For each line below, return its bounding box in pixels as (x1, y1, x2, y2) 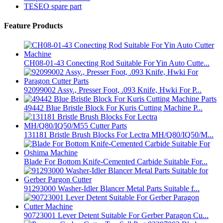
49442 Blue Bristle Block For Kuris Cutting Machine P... (24, 104, 203, 112)
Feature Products (4, 21, 63, 30)
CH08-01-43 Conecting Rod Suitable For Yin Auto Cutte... (24, 59, 210, 68)
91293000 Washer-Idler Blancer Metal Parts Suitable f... (24, 184, 200, 193)
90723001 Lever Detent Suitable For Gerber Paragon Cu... (24, 211, 209, 220)
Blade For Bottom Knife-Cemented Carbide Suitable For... (24, 157, 208, 166)
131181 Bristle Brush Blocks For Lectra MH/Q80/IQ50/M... (24, 130, 214, 139)
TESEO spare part (24, 1, 82, 10)
